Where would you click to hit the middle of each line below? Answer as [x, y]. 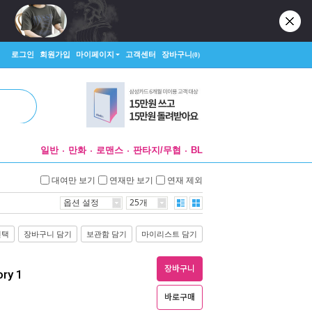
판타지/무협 [157, 150]
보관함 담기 [107, 234]
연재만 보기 [131, 180]
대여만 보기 [73, 180]
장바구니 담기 [48, 234]
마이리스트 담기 [169, 234]
